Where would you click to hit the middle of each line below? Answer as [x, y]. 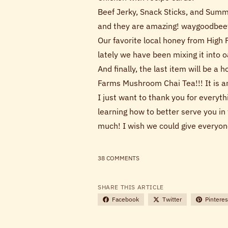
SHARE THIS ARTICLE [131, 187]
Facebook [125, 199]
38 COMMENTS [119, 158]
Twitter [172, 199]
